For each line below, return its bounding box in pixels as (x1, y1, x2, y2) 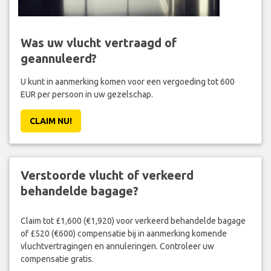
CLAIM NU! (29, 116, 72, 126)
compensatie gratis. (20, 253, 94, 264)
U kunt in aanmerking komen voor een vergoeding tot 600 (20, 77, 235, 87)
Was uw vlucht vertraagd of (20, 36, 177, 50)
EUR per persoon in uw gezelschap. (20, 90, 153, 100)
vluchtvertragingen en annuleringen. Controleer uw (20, 241, 214, 251)
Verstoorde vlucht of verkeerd (20, 168, 194, 183)
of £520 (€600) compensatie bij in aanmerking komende (20, 228, 227, 238)
